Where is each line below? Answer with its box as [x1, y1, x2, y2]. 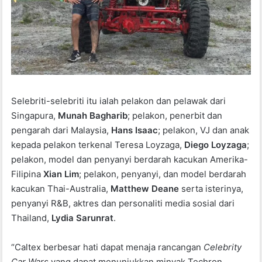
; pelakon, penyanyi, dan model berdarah [79, 168, 247, 180]
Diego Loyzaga [184, 139, 247, 151]
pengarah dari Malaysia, [11, 125, 112, 136]
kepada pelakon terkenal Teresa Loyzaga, [11, 139, 185, 151]
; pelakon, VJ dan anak [158, 125, 250, 136]
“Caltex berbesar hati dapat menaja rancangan [11, 242, 204, 253]
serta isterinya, [179, 183, 244, 195]
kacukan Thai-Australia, [11, 183, 111, 195]
